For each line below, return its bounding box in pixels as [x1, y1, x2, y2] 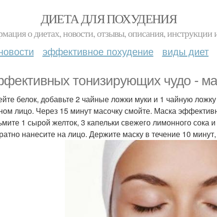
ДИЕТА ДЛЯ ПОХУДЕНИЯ [40, 10, 177, 27]
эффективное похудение [42, 44, 154, 58]
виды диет [162, 44, 209, 58]
